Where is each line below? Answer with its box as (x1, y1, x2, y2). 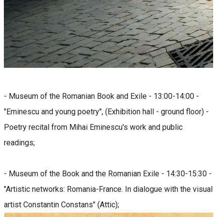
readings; (4, 138, 35, 147)
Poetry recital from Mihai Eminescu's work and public (4, 122, 183, 132)
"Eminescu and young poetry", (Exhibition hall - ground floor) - (4, 107, 209, 116)
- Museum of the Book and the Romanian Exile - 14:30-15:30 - (4, 169, 212, 178)
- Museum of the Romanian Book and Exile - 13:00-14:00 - (4, 91, 199, 101)
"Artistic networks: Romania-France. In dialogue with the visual (4, 184, 213, 194)
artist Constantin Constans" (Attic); (4, 200, 119, 209)
